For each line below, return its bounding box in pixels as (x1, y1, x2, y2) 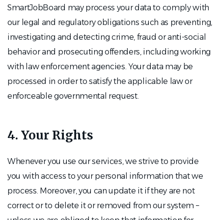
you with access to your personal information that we (7, 171, 203, 181)
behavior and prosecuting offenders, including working (7, 47, 211, 56)
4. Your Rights (7, 128, 93, 143)
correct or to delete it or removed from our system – (7, 201, 199, 210)
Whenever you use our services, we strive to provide (7, 157, 199, 166)
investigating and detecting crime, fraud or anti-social (7, 32, 206, 42)
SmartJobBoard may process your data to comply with (7, 3, 209, 12)
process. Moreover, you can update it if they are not (7, 186, 195, 195)
